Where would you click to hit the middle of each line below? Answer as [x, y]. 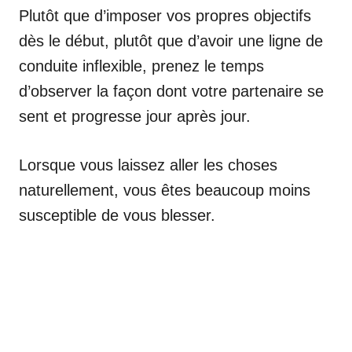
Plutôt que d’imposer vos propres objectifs [165, 16]
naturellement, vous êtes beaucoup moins [165, 190]
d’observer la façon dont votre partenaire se [171, 91]
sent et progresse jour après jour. [135, 116]
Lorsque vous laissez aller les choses [148, 165]
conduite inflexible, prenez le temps [141, 66]
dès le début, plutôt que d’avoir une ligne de [171, 41]
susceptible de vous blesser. [117, 215]
